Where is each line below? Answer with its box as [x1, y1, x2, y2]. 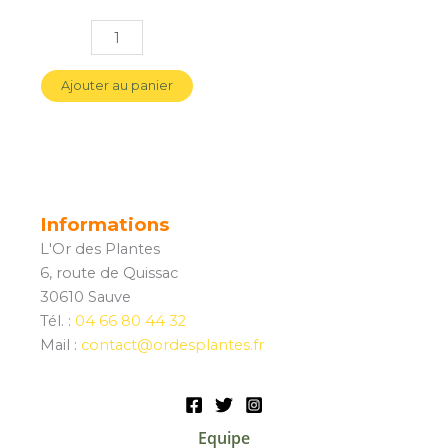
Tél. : [40, 311, 75, 330]
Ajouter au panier [61, 78, 173, 94]
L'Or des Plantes [40, 239, 160, 258]
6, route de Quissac [40, 263, 178, 282]
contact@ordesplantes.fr [81, 335, 264, 354]
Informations [40, 212, 169, 236]
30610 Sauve [40, 287, 131, 306]
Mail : [40, 335, 81, 354]
